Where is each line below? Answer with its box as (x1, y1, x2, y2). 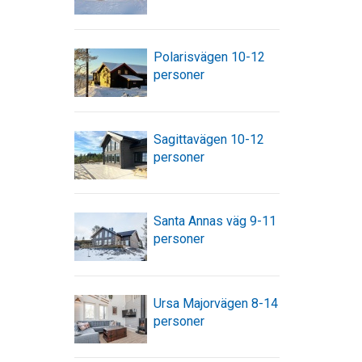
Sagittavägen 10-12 (153, 131, 264, 147)
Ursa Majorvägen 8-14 (153, 295, 278, 311)
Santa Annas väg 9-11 (153, 213, 276, 229)
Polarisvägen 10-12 (153, 48, 265, 65)
